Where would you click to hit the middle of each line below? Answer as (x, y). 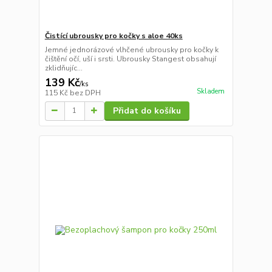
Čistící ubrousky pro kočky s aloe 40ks (114, 36)
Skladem (210, 91)
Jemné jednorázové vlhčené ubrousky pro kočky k (131, 49)
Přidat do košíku (147, 110)
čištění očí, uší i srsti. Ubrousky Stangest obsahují (130, 59)
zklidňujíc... (63, 68)
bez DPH (85, 93)
